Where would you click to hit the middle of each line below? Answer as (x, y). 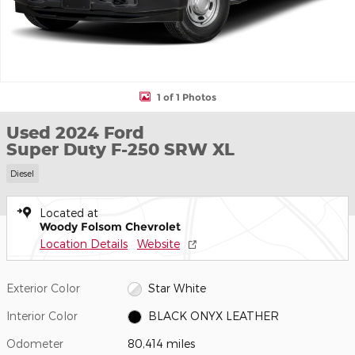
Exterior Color (43, 288)
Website (158, 243)
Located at (69, 212)
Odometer (35, 343)
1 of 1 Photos (186, 97)
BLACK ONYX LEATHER (213, 315)
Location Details (84, 243)
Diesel (23, 174)
